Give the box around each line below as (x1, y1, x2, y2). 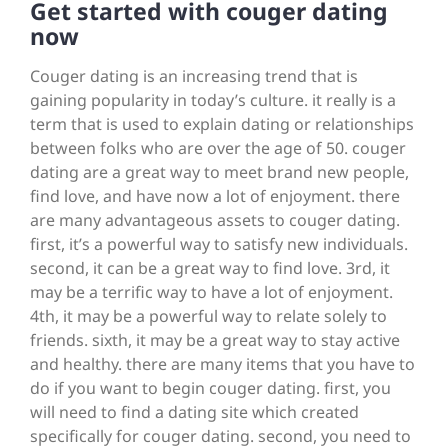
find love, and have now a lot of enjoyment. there (30, 185, 400, 208)
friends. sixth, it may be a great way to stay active (30, 329, 400, 352)
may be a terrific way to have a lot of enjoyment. (30, 281, 393, 304)
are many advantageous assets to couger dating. (30, 209, 400, 232)
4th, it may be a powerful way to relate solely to (30, 305, 387, 328)
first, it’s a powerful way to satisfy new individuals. (30, 233, 408, 256)
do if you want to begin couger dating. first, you (30, 377, 391, 400)
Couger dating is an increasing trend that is (30, 65, 358, 88)
